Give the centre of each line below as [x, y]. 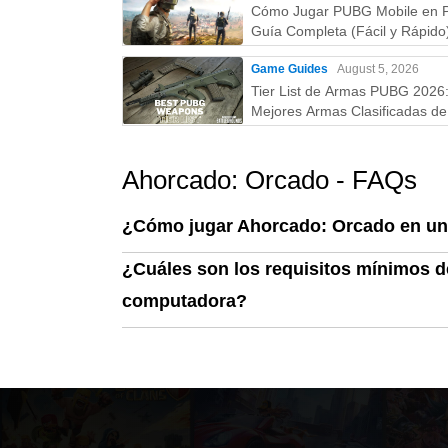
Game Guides [289, 69]
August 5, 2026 [378, 69]
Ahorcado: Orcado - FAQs [269, 180]
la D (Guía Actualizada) [324, 131]
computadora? [184, 301]
